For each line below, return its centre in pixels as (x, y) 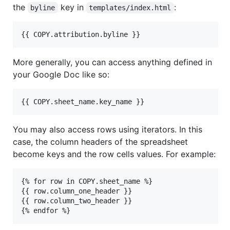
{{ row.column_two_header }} (76, 201)
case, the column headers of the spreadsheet (100, 142)
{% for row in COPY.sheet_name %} (87, 181)
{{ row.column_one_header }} (76, 191)
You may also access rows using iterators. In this (108, 130)
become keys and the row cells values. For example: (114, 154)
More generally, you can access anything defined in (112, 62)
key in (72, 7)
